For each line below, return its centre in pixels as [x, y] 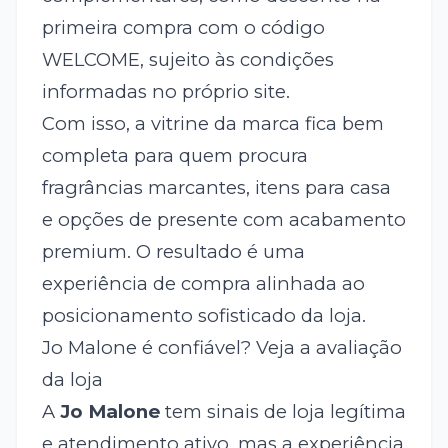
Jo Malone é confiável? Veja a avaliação [221, 348]
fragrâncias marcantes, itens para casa [216, 188]
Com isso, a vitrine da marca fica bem [212, 124]
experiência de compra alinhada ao [203, 284]
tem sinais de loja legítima [282, 412]
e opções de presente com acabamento [223, 220]
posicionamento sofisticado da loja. [203, 316]
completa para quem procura [174, 156]
